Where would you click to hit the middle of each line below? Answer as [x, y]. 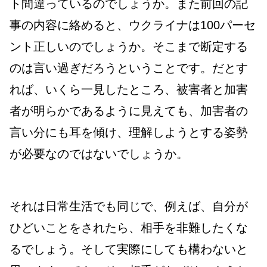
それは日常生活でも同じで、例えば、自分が [129, 207]
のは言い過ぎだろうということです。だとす [129, 68]
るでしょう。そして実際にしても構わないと [129, 249]
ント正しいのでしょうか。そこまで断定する [129, 47]
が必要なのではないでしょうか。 [99, 154]
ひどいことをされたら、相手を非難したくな [129, 228]
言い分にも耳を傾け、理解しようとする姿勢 [129, 133]
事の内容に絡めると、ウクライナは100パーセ [133, 25]
